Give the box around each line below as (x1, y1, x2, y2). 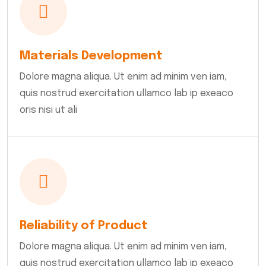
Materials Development (19, 50, 163, 63)
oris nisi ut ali (19, 105, 77, 116)
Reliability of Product (19, 220, 148, 233)
